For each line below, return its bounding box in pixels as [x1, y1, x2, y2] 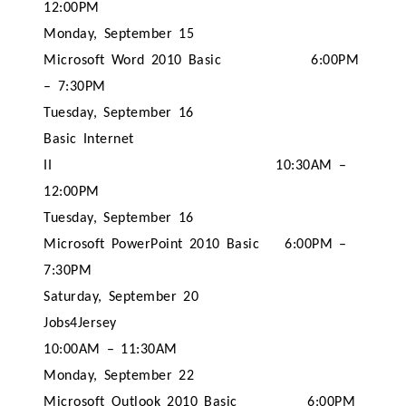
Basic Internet [43, 132, 134, 147]
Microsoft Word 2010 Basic [43, 53, 222, 68]
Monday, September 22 [43, 369, 195, 383]
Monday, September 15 [43, 27, 195, 42]
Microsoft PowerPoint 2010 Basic [43, 237, 266, 252]
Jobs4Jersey [43, 316, 117, 331]
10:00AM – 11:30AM [43, 343, 178, 357]
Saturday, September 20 [43, 290, 199, 304]
